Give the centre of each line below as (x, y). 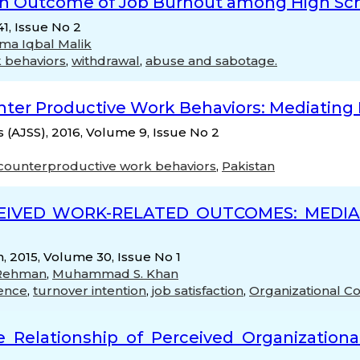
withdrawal (106, 61)
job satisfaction (198, 290)
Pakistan (248, 166)
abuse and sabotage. (211, 61)
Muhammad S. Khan (115, 274)
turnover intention (90, 290)
